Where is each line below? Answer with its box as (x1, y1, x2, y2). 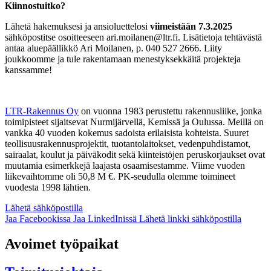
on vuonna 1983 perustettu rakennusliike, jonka (79, 105, 262, 116)
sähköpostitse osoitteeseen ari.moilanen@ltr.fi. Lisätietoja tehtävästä (5, 31, 262, 42)
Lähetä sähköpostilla (5, 202, 83, 213)
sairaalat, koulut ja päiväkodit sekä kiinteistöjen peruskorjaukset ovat (5, 149, 265, 160)
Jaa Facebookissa (5, 213, 71, 224)
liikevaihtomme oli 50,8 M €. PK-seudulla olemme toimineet (5, 171, 235, 181)
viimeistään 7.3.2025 (150, 21, 232, 31)
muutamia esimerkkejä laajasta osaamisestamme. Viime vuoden (5, 160, 245, 171)
